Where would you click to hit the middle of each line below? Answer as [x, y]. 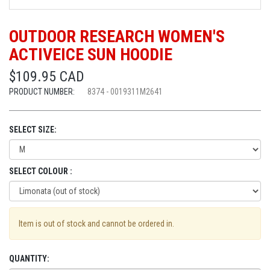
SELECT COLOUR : [41, 171]
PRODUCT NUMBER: [43, 91]
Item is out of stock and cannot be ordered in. [96, 223]
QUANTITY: [29, 258]
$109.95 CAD [47, 76]
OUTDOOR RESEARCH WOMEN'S [117, 36]
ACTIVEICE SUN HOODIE [91, 54]
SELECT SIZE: [33, 129]
